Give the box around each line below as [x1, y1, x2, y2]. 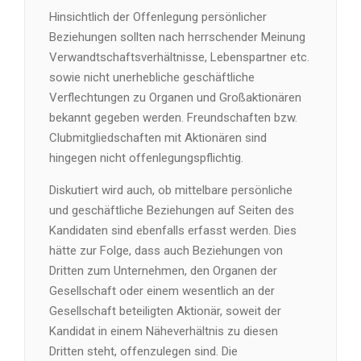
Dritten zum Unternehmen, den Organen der [49, 263, 277, 278]
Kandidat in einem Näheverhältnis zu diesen [49, 324, 278, 338]
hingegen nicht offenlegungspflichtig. [49, 151, 243, 165]
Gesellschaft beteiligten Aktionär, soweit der [49, 304, 281, 318]
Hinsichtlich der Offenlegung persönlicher [49, 10, 267, 24]
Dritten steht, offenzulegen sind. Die [49, 344, 238, 359]
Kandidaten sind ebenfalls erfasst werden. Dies [49, 223, 297, 238]
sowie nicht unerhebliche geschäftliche [49, 70, 255, 85]
